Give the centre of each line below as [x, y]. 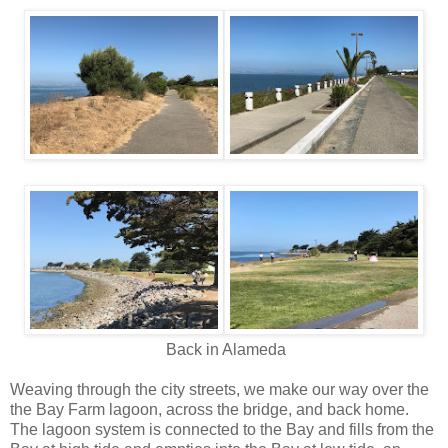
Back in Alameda [224, 349]
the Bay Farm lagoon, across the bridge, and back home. [211, 409]
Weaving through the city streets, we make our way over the [219, 389]
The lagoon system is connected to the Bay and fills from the [222, 429]
